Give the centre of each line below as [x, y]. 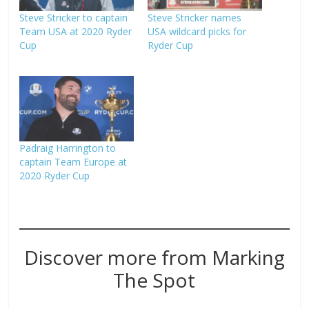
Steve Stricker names [194, 18]
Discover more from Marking [154, 257]
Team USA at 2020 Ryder [76, 32]
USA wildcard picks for [197, 32]
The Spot [154, 280]
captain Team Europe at [73, 161]
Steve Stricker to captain [74, 18]
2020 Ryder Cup [55, 175]
